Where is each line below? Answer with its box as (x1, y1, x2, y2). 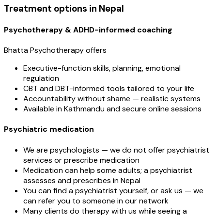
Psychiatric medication (4, 124, 94, 135)
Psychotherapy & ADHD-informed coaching (4, 24, 172, 35)
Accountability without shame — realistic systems (23, 93, 201, 104)
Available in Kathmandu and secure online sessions (23, 104, 201, 114)
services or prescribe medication (23, 155, 139, 165)
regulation (23, 73, 59, 84)
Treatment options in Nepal (4, 2, 124, 15)
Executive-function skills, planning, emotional (23, 63, 181, 74)
